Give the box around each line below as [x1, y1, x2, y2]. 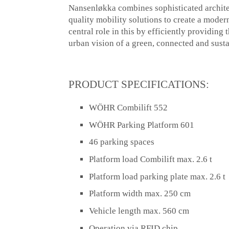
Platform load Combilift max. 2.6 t [89, 154, 213, 165]
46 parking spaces [89, 137, 155, 147]
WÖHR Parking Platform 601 [89, 120, 195, 130]
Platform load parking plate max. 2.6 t [89, 171, 226, 181]
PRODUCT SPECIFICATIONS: [68, 78, 210, 90]
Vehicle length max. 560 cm [89, 205, 190, 216]
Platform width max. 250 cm [89, 189, 191, 199]
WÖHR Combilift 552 [89, 103, 168, 113]
